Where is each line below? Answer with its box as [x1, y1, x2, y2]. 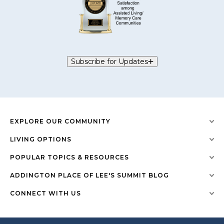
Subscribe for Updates [70, 56, 148, 66]
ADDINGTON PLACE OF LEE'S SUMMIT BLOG [10, 171, 169, 179]
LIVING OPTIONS [10, 135, 71, 143]
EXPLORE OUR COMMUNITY [10, 117, 110, 125]
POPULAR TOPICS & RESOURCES [10, 153, 129, 161]
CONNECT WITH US [10, 189, 81, 197]
